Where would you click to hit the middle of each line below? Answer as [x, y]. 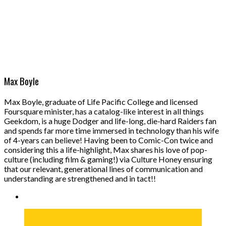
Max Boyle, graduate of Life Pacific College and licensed [101, 102]
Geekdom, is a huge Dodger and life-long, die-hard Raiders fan [110, 121]
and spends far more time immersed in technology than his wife [111, 131]
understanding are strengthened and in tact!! [80, 179]
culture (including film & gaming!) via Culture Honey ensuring [108, 159]
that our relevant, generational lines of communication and [103, 169]
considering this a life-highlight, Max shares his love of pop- [106, 150]
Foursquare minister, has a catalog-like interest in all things [104, 111]
